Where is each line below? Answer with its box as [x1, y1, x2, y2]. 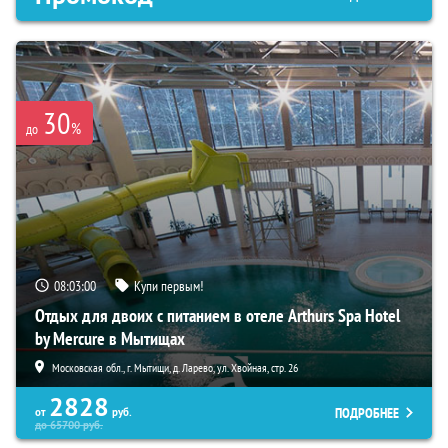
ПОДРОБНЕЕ [335, 403, 399, 422]
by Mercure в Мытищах [35, 326, 185, 350]
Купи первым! [134, 276, 203, 295]
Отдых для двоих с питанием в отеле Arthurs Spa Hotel [35, 303, 400, 327]
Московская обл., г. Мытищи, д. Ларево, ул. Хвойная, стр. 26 [52, 359, 298, 375]
